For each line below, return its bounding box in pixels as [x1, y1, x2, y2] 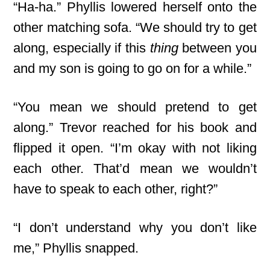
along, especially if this [13, 40, 150, 55]
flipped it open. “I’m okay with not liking [13, 140, 257, 155]
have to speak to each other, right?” [13, 181, 218, 196]
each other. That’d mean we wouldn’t [13, 161, 257, 176]
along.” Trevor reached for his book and [13, 120, 257, 135]
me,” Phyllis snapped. [13, 240, 139, 256]
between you [178, 40, 257, 55]
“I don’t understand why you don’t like [13, 220, 257, 235]
